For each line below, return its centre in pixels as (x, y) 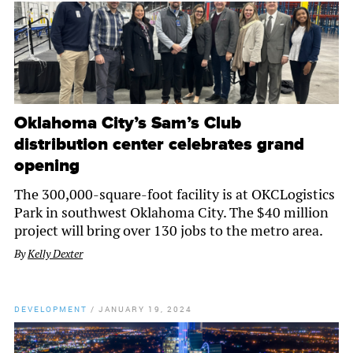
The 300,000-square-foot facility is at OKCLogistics (175, 195)
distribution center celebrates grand (159, 145)
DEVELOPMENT (51, 309)
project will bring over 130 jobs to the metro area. (169, 231)
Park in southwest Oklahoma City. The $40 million (171, 213)
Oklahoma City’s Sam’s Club (128, 124)
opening (47, 166)
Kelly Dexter (55, 254)
